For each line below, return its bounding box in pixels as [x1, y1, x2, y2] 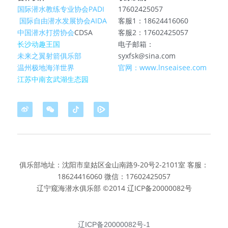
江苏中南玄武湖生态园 [17, 74, 89, 84]
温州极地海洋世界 [17, 63, 74, 73]
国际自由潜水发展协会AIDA [19, 16, 107, 26]
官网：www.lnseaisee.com [118, 63, 207, 73]
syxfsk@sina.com [118, 51, 176, 61]
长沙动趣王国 [17, 39, 60, 49]
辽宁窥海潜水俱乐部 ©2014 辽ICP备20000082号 [36, 183, 192, 193]
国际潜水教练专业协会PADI [17, 4, 104, 14]
